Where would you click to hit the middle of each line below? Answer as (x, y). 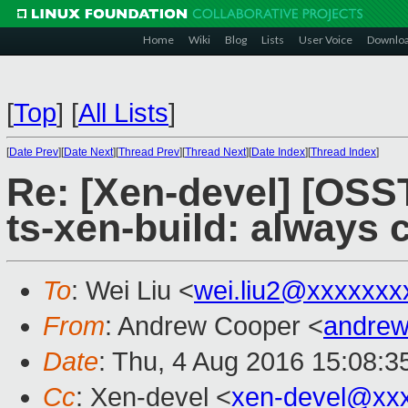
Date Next (88, 152)
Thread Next (215, 152)
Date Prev (34, 152)
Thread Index (343, 152)
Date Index (278, 152)
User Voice (326, 40)
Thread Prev (149, 152)
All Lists (123, 113)
